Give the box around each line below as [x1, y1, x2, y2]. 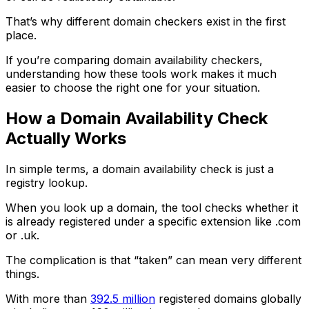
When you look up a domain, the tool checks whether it [6, 200, 298, 215]
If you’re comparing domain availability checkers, [6, 52, 263, 67]
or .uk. [6, 228, 39, 242]
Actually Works [6, 128, 126, 148]
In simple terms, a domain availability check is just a [6, 161, 274, 176]
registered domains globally [155, 291, 301, 306]
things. [6, 266, 39, 281]
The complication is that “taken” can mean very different [6, 252, 301, 267]
